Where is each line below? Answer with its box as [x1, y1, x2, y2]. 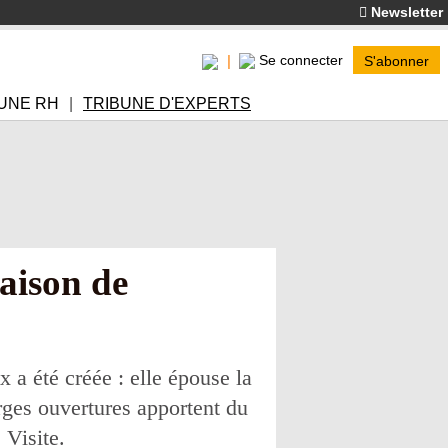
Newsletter [367, 4, 443, 20]
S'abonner [364, 53, 429, 69]
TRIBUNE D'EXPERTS [83, 95, 251, 112]
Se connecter [259, 52, 343, 68]
